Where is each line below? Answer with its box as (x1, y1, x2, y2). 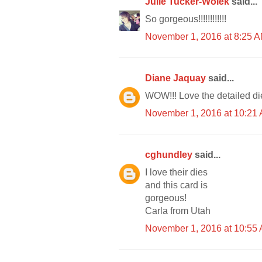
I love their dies (145, 167, 208, 177)
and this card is (145, 180, 208, 190)
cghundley (145, 149, 195, 160)
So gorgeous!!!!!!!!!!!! (145, 13, 226, 24)
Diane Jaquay (145, 73, 208, 83)
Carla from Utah (145, 205, 211, 216)
